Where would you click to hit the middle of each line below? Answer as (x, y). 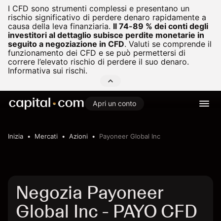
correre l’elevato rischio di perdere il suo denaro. (98, 62)
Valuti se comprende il (169, 44)
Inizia (16, 136)
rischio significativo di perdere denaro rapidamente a (107, 17)
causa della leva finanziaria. (59, 26)
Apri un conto (114, 103)
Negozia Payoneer (90, 193)
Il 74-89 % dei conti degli (161, 26)
